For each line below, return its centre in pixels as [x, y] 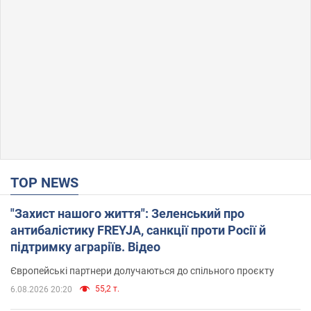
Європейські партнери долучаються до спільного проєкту [142, 271]
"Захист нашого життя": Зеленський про [127, 214]
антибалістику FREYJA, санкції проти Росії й [138, 230]
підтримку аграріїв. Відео [85, 247]
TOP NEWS [49, 183]
